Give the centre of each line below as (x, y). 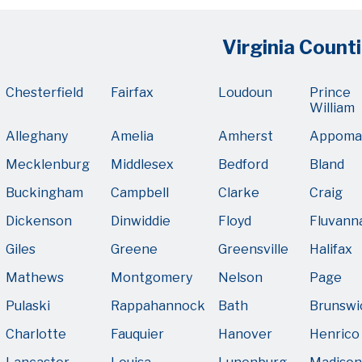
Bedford (243, 164)
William (332, 108)
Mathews (35, 278)
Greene (134, 249)
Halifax (331, 249)
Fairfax (132, 93)
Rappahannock (158, 306)
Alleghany (37, 136)
